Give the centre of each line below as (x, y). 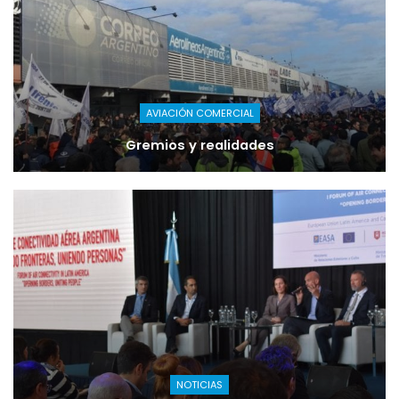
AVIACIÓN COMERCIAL (199, 114)
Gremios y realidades (199, 146)
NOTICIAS (199, 384)
